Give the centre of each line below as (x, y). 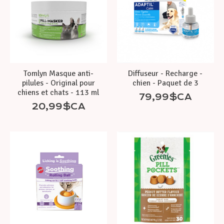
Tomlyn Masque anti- (58, 73)
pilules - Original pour (58, 83)
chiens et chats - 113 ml (58, 92)
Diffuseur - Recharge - (165, 73)
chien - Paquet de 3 (165, 83)
